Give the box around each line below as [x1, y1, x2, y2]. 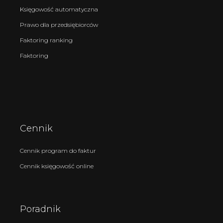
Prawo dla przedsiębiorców [20, 20, 98, 28]
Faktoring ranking [20, 36, 73, 44]
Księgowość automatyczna [20, 5, 98, 13]
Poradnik [20, 203, 61, 215]
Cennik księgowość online [20, 162, 94, 170]
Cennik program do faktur [20, 146, 96, 154]
